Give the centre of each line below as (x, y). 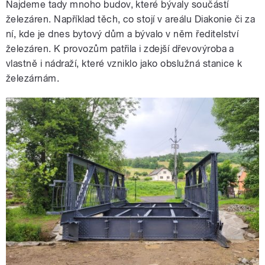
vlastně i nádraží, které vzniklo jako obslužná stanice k (124, 64)
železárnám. (33, 79)
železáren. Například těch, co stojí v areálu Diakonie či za (131, 20)
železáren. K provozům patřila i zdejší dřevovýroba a (120, 49)
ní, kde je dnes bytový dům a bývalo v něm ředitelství (122, 34)
